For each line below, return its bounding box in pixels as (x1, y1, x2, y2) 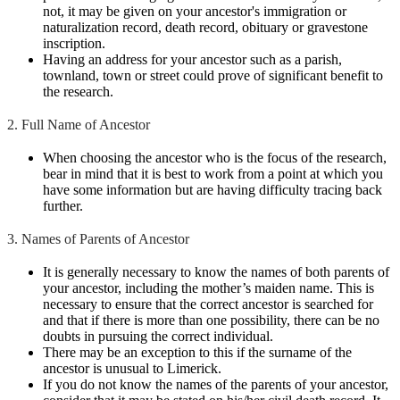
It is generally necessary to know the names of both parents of (43, 263, 389, 279)
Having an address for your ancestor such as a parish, (43, 51, 342, 67)
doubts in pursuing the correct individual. (43, 328, 273, 344)
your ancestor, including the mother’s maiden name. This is (43, 279, 374, 296)
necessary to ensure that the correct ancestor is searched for (43, 296, 373, 312)
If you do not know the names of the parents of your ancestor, (43, 376, 388, 392)
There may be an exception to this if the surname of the (43, 344, 352, 360)
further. (43, 197, 83, 213)
